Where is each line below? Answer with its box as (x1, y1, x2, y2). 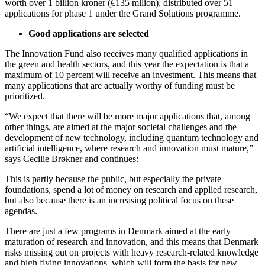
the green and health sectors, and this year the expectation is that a (5, 59, 249, 70)
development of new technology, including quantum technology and (5, 132, 258, 143)
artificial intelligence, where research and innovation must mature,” (5, 143, 253, 154)
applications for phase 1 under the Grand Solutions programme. (5, 8, 241, 19)
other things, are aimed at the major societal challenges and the (5, 122, 237, 132)
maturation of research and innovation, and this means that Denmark (5, 237, 258, 247)
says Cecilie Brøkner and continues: (5, 154, 138, 164)
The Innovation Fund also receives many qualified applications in (5, 49, 248, 59)
